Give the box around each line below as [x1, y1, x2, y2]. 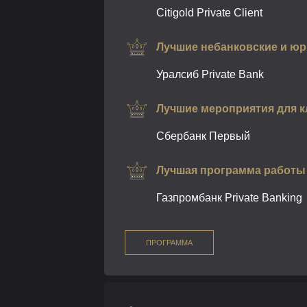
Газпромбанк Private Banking [156, 192, 302, 204]
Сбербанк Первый [156, 130, 250, 142]
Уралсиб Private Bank [156, 69, 264, 80]
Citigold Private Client [156, 7, 262, 19]
